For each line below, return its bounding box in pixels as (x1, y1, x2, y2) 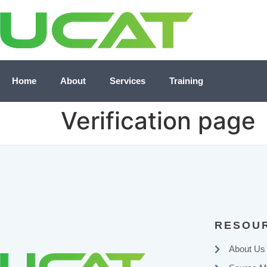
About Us (228, 244, 265, 254)
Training (169, 76, 203, 86)
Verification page (61, 106, 256, 136)
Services (110, 76, 145, 86)
